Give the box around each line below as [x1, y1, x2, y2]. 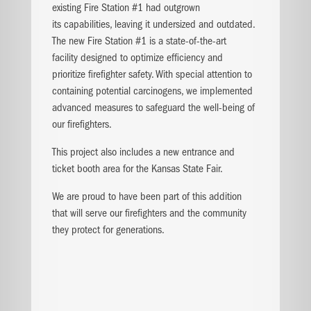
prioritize [51, 69, 88, 81]
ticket [51, 164, 77, 176]
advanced [51, 103, 94, 115]
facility [51, 53, 81, 65]
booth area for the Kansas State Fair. [76, 164, 223, 176]
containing [51, 86, 96, 98]
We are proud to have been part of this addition [51, 192, 242, 203]
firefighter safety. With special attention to [87, 69, 252, 81]
